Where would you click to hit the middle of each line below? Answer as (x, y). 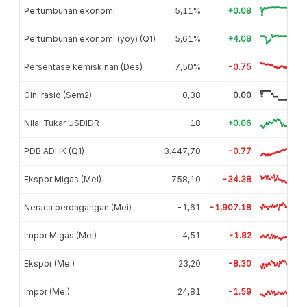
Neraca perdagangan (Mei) (78, 207)
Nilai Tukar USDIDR (62, 123)
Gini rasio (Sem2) (58, 95)
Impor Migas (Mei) (60, 235)
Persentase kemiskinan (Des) (83, 66)
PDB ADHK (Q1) (54, 151)
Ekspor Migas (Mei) (63, 179)
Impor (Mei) (47, 291)
